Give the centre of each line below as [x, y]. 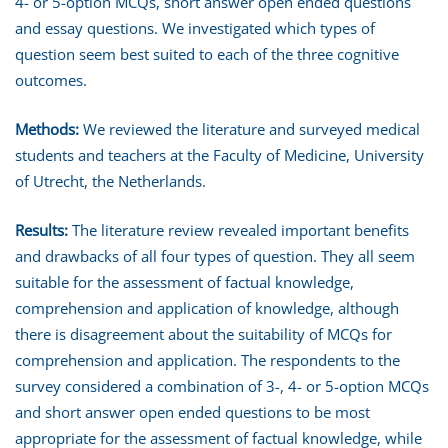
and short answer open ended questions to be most [192, 412]
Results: [41, 230]
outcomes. [51, 80]
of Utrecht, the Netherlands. [110, 181]
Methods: [47, 129]
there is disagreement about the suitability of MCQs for [203, 334]
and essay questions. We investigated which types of [195, 28]
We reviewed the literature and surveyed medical [249, 129]
